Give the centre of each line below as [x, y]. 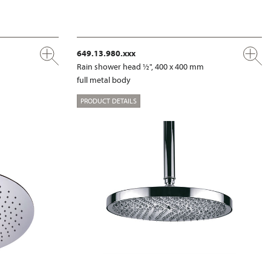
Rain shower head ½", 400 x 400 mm [140, 67]
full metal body [104, 80]
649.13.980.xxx [106, 54]
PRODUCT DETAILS [109, 100]
